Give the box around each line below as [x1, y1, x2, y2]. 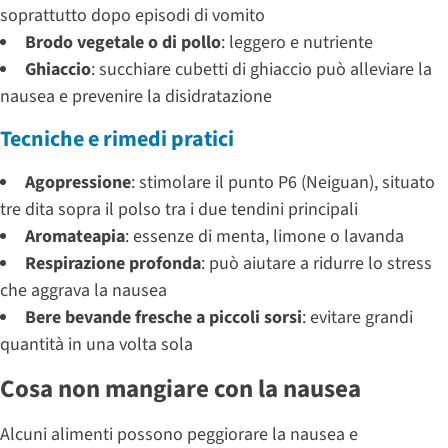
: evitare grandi [302, 304, 413, 330]
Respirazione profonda [25, 250, 201, 276]
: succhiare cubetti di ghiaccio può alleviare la [91, 56, 432, 82]
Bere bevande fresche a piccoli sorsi [25, 304, 302, 330]
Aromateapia [25, 223, 125, 249]
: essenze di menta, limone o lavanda [125, 223, 404, 249]
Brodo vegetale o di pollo [25, 29, 221, 55]
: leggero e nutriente [221, 29, 373, 55]
